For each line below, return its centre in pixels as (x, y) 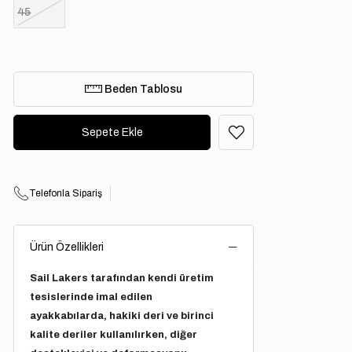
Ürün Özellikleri (67, 247)
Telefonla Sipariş (66, 193)
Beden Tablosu (143, 89)
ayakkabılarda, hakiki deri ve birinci (122, 316)
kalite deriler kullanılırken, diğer (114, 335)
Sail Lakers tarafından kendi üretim (122, 278)
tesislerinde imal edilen (92, 297)
